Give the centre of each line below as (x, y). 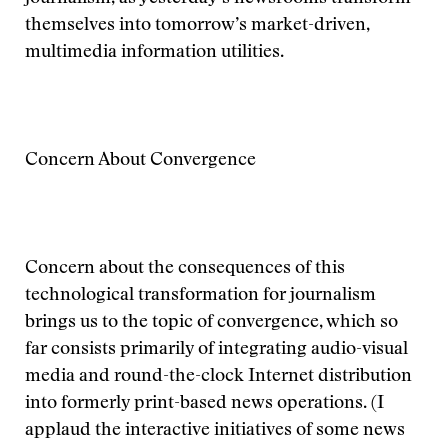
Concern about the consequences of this (185, 269)
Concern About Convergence (140, 161)
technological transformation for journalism (200, 296)
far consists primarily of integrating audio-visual (216, 350)
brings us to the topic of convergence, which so (211, 323)
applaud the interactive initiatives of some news (215, 431)
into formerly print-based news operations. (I (204, 404)
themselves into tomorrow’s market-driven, (197, 26)
